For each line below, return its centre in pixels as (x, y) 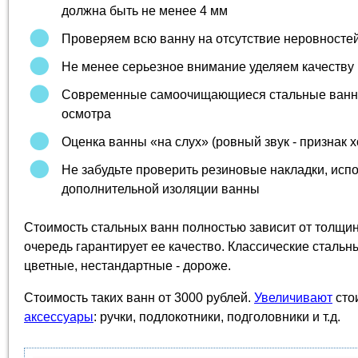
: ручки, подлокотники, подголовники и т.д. (217, 317)
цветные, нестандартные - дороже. (127, 266)
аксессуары (59, 317)
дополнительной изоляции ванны (161, 189)
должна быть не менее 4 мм (145, 11)
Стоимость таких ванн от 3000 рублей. (139, 298)
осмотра (86, 114)
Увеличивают (293, 298)
